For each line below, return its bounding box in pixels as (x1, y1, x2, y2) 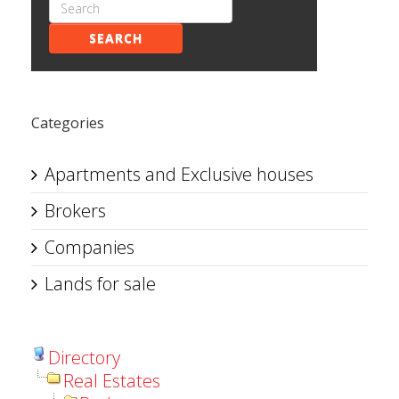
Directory (48, 346, 120, 370)
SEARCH (89, 29, 142, 46)
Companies (45, 235, 134, 259)
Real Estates (63, 369, 160, 393)
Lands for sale (45, 272, 156, 296)
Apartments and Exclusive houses (45, 162, 313, 186)
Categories (31, 113, 104, 133)
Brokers (45, 199, 106, 223)
